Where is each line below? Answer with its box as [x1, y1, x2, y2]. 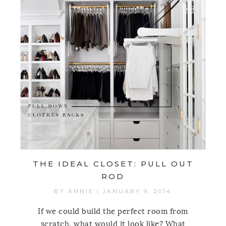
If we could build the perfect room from [38, 207, 188, 216]
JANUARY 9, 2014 [103, 188, 172, 195]
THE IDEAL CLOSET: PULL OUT [32, 159, 194, 169]
